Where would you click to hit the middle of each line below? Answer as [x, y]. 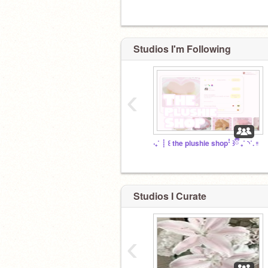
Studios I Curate [170, 196]
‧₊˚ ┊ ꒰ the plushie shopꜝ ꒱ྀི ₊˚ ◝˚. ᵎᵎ [206, 143]
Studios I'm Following [182, 49]
